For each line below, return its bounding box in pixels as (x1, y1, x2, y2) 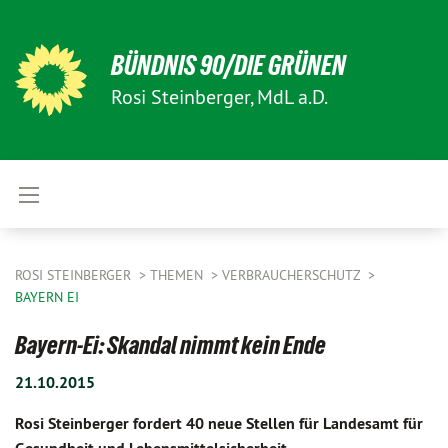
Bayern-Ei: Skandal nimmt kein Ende (15, 331, 326, 359)
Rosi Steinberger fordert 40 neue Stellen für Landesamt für (15, 413, 423, 434)
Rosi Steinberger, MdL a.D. (111, 84, 328, 109)
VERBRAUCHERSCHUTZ (222, 266, 364, 284)
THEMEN (150, 266, 207, 284)
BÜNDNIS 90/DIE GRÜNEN (111, 50, 346, 81)
